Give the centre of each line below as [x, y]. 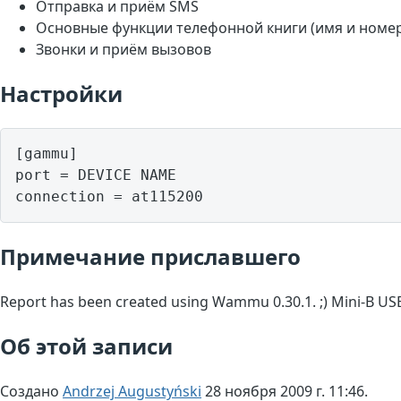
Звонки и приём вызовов [124, 50]
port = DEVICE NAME [96, 175]
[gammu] [47, 154]
